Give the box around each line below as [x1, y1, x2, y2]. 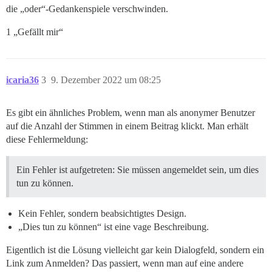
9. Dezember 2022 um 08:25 [51, 75, 161, 86]
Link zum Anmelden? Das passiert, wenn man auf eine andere [6, 258, 243, 269]
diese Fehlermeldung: [6, 134, 88, 145]
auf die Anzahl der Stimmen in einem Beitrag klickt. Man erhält [6, 121, 248, 132]
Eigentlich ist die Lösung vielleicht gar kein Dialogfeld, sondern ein [6, 245, 264, 256]
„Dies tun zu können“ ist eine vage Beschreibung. [18, 222, 209, 233]
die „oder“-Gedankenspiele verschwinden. [6, 4, 168, 15]
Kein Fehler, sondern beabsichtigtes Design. [18, 208, 186, 219]
